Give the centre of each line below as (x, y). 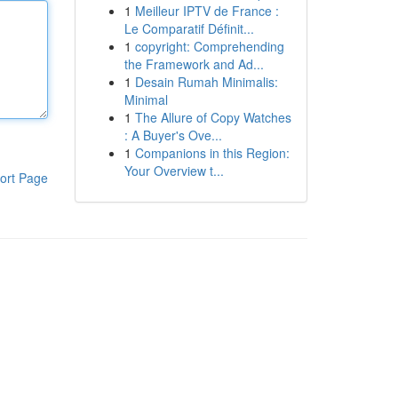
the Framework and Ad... (194, 64)
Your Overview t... (174, 171)
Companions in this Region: (212, 153)
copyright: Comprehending (209, 46)
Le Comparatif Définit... (189, 28)
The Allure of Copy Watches (213, 117)
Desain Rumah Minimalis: (206, 82)
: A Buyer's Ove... (173, 135)
